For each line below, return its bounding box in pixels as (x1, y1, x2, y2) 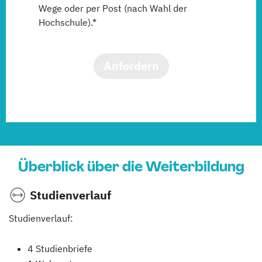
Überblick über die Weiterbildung (18, 157, 244, 176)
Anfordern (103, 58, 159, 74)
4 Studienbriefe (27, 243, 92, 255)
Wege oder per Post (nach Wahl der (39, 2, 187, 15)
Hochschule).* (39, 16, 96, 29)
